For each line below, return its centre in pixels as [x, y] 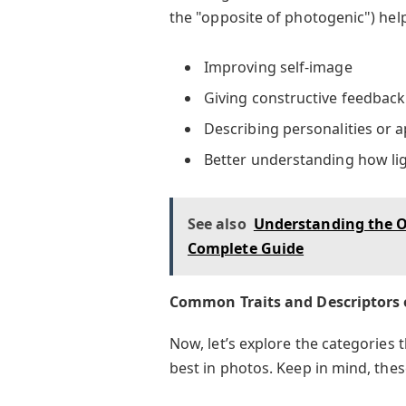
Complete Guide [246, 249]
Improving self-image [278, 67]
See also [217, 224]
